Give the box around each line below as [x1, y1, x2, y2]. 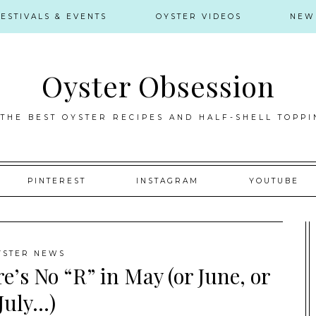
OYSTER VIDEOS [155, 11, 242, 21]
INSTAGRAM [135, 176, 199, 186]
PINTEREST [27, 176, 86, 186]
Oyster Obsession [41, 66, 275, 105]
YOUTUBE [248, 176, 299, 186]
